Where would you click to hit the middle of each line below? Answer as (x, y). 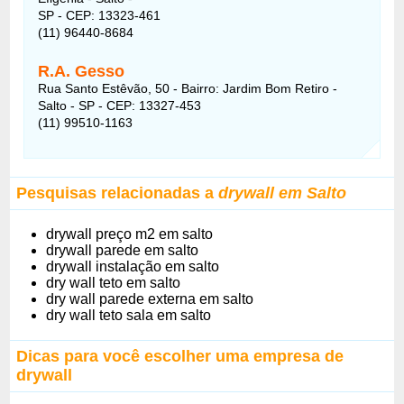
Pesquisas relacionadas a (118, 193)
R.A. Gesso (82, 71)
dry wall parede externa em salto (150, 298)
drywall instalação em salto (133, 266)
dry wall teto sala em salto (129, 315)
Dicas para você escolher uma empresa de (180, 356)
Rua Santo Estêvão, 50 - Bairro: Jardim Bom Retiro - (188, 88)
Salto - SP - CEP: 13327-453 (120, 105)
